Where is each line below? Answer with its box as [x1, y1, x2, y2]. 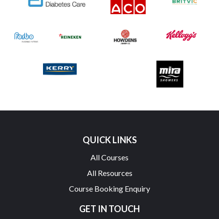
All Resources [87, 168, 132, 177]
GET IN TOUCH [79, 203, 140, 214]
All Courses [90, 152, 129, 162]
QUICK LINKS [82, 134, 137, 145]
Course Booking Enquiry [69, 183, 150, 193]
